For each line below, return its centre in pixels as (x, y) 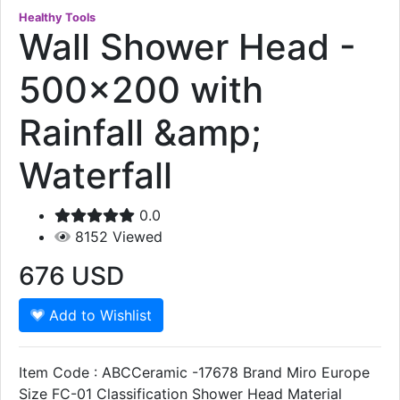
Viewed (137, 237)
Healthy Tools (57, 18)
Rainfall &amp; (140, 133)
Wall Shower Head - (187, 47)
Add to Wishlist (99, 316)
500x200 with (141, 90)
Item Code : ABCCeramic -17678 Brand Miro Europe (194, 373)
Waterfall (96, 176)
